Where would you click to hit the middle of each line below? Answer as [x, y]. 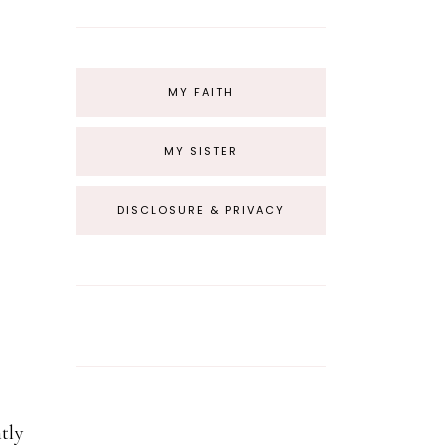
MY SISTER [201, 151]
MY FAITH [201, 92]
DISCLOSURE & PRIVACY [201, 210]
